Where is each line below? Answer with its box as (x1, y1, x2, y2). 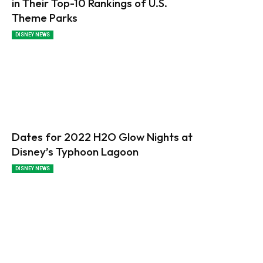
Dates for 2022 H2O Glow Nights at (12, 130, 193, 144)
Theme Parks (12, 10, 77, 25)
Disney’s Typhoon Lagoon (12, 144, 139, 159)
